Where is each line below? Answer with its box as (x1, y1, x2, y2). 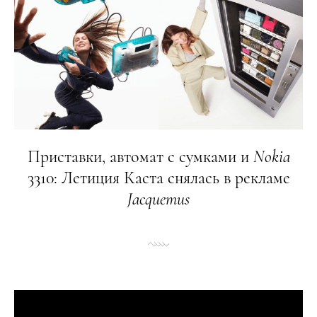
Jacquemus (127, 189, 190, 209)
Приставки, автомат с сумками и (27, 146, 253, 167)
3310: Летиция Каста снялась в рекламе (27, 168, 290, 188)
